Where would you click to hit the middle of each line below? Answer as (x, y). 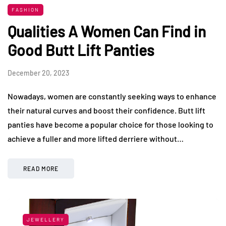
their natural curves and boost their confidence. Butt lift (106, 110)
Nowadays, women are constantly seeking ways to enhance (112, 96)
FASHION (25, 9)
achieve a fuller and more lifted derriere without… (96, 138)
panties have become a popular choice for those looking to (110, 124)
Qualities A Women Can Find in (107, 31)
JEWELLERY (46, 219)
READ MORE (41, 168)
